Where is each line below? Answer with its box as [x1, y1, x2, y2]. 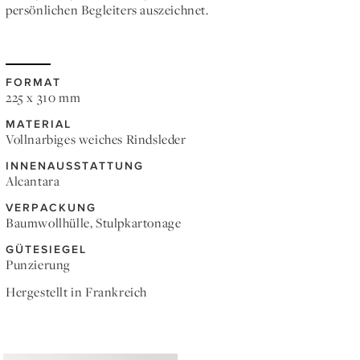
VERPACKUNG [6, 200, 96, 214]
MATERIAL [6, 117, 72, 130]
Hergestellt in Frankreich [6, 284, 147, 301]
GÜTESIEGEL [6, 242, 87, 256]
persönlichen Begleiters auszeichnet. [6, 2, 209, 18]
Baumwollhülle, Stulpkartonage [6, 215, 182, 231]
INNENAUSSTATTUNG [6, 158, 144, 172]
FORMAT [6, 75, 61, 88]
